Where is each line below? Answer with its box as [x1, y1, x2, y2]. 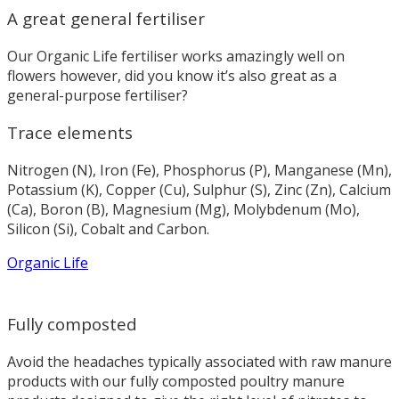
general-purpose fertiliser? [7, 85, 188, 105]
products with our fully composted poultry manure [7, 370, 345, 391]
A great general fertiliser [7, 7, 205, 29]
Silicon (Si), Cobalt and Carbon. [7, 219, 209, 240]
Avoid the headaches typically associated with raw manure [7, 351, 392, 371]
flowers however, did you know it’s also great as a [7, 65, 337, 85]
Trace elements [7, 121, 133, 144]
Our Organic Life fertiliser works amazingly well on [7, 45, 345, 66]
